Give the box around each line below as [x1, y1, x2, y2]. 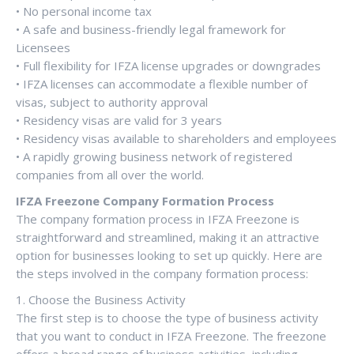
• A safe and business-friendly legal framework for [16, 21, 286, 37]
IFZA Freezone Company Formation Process [16, 192, 274, 209]
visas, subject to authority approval [16, 93, 208, 110]
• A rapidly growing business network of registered [16, 148, 292, 164]
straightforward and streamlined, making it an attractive [16, 228, 319, 245]
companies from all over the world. [16, 166, 204, 183]
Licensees [16, 39, 70, 55]
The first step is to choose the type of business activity [16, 309, 318, 326]
